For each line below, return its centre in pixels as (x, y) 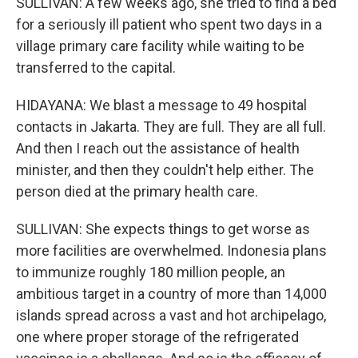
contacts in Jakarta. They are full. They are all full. (171, 127)
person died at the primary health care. (137, 191)
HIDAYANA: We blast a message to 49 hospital (161, 105)
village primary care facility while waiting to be (160, 46)
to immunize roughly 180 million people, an (151, 272)
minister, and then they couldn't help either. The (165, 170)
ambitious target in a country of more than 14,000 (171, 294)
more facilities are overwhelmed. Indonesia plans (171, 251)
